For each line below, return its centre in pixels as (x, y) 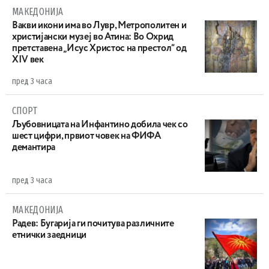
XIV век (28, 60)
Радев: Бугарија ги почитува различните (93, 224)
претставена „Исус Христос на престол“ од (99, 48)
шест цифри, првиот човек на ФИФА (86, 136)
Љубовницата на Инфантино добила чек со (100, 125)
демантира (34, 147)
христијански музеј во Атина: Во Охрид (93, 37)
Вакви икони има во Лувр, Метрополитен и (99, 26)
